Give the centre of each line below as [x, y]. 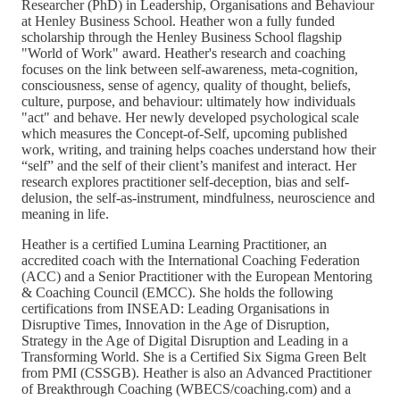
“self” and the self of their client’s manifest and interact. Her [189, 166]
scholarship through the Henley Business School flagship [182, 37]
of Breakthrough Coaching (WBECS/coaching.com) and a [186, 389]
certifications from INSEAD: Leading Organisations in [175, 309]
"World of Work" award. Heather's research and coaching [183, 54]
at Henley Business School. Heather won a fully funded [178, 21]
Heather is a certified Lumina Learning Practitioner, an [174, 245]
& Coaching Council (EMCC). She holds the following [177, 293]
